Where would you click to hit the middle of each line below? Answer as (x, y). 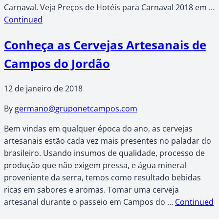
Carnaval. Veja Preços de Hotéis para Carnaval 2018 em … (109, 8)
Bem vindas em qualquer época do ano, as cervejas (98, 129)
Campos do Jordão (57, 64)
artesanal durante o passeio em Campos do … (89, 202)
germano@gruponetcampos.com (76, 109)
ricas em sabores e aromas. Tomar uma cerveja (91, 190)
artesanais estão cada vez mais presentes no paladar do (108, 141)
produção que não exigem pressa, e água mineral (95, 165)
